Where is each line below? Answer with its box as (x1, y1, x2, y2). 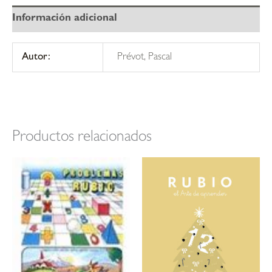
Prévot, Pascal (117, 52, 172, 63)
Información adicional (12, 13, 117, 24)
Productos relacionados (12, 131, 152, 146)
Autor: (22, 52, 51, 63)
